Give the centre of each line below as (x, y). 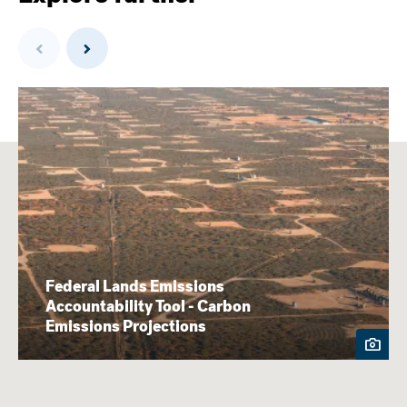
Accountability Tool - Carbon (148, 306)
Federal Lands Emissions (135, 286)
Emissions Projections (126, 326)
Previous (63, 31)
